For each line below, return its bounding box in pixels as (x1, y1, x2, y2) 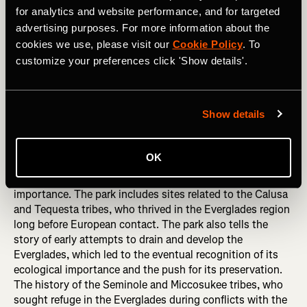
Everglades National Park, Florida (14, 123, 232, 143)
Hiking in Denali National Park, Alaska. (14, 66, 177, 80)
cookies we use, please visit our (16, 38, 173, 50)
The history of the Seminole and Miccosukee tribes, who (14, 278, 283, 293)
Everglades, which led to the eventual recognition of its (14, 247, 278, 262)
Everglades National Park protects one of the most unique (14, 157, 291, 172)
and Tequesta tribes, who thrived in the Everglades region (14, 202, 290, 217)
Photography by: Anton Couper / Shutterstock (14, 79, 214, 93)
